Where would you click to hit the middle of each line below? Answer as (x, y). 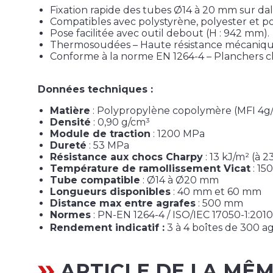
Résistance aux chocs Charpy (126, 157)
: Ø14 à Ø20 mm (179, 180)
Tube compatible (95, 180)
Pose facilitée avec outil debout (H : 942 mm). (160, 34)
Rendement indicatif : (107, 228)
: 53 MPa (108, 146)
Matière (70, 111)
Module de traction (100, 134)
